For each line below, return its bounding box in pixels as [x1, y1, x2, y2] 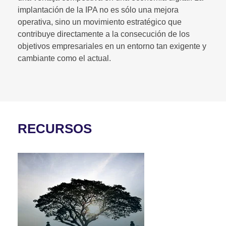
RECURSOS [18, 121, 92, 136]
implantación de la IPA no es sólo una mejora [18, 5, 179, 14]
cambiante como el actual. [18, 53, 111, 63]
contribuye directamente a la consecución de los [18, 29, 190, 38]
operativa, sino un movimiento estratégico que [18, 17, 182, 26]
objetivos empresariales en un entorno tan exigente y [18, 41, 206, 50]
